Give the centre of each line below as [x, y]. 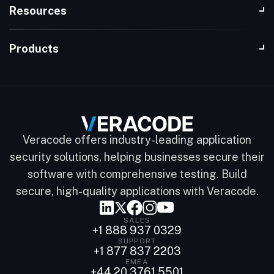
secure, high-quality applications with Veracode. [137, 191]
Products [34, 48]
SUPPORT [137, 241]
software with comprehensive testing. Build [137, 174]
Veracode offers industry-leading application [137, 139]
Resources [38, 10]
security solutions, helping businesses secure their [137, 157]
